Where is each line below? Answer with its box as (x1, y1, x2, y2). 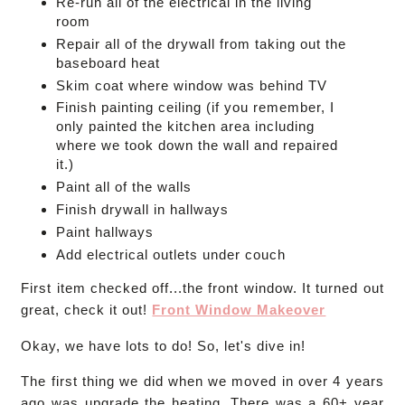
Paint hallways (55, 223, 154, 240)
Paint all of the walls (55, 179, 192, 195)
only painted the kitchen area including (55, 118, 315, 135)
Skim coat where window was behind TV (55, 77, 327, 93)
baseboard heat (55, 54, 160, 71)
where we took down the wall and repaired (55, 137, 338, 154)
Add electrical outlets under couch (55, 246, 286, 262)
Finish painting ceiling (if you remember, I (55, 99, 334, 116)
